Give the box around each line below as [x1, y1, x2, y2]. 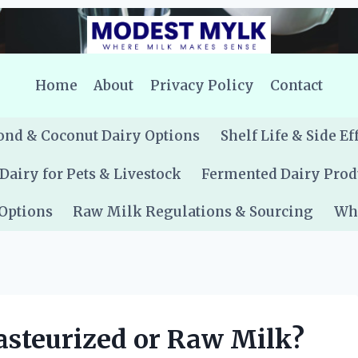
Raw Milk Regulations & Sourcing [73, 202, 313, 221]
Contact [270, 76, 324, 94]
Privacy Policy [149, 76, 254, 94]
